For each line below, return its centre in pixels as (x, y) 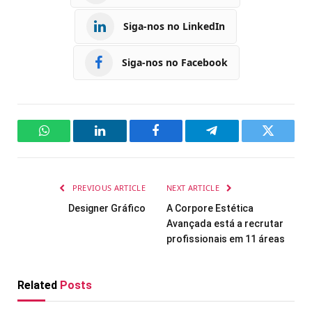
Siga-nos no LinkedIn (174, 26)
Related (39, 285)
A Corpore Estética (210, 208)
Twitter (285, 141)
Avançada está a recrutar (225, 223)
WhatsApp (70, 141)
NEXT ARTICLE (194, 187)
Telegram (234, 141)
